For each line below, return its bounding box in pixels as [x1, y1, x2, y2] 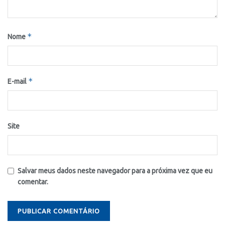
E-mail [8, 77, 28, 85]
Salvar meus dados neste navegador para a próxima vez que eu [18, 166, 212, 175]
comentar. [18, 177, 48, 186]
